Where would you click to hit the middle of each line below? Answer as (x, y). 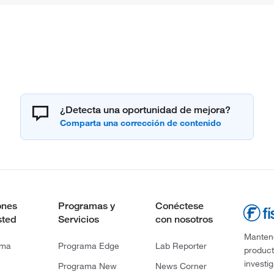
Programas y (87, 206)
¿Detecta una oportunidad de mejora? (145, 109)
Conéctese (179, 206)
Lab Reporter (181, 246)
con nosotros (184, 219)
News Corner (181, 266)
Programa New (88, 266)
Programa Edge (89, 246)
